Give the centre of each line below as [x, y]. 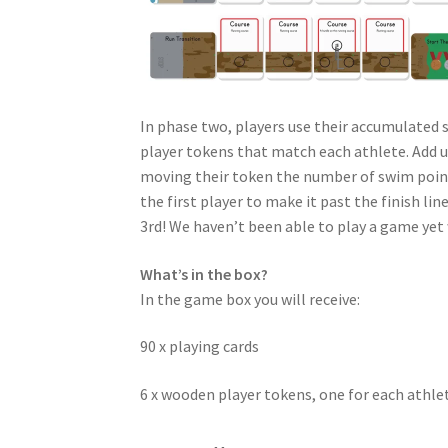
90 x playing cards [200, 346]
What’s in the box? [204, 273]
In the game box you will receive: [250, 298]
